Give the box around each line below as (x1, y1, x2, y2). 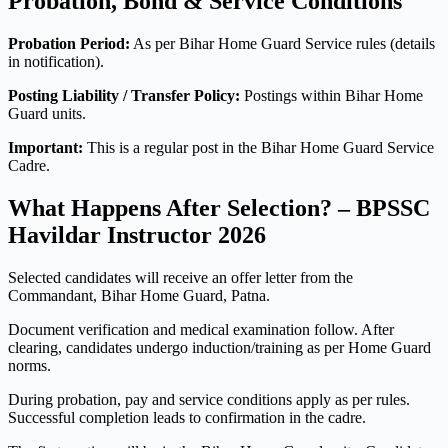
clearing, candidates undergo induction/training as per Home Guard (8, 339, 431, 357)
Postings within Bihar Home (240, 87, 423, 105)
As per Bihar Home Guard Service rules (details (130, 35, 435, 53)
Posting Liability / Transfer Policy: (8, 87, 240, 105)
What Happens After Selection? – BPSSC (8, 195, 430, 222)
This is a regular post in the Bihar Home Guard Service (83, 139, 434, 157)
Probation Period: (8, 35, 130, 53)
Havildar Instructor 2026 (8, 222, 266, 249)
